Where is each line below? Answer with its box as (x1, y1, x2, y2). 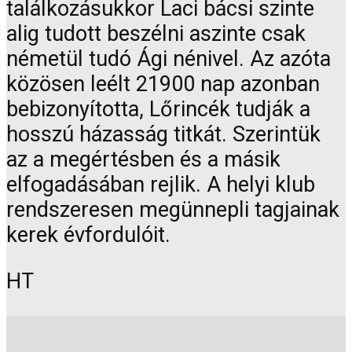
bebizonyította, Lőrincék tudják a (6, 97, 310, 123)
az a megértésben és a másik (6, 147, 280, 173)
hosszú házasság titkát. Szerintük (6, 122, 321, 148)
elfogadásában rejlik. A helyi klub (6, 172, 315, 198)
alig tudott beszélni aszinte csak (6, 21, 306, 47)
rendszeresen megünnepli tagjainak (6, 197, 339, 223)
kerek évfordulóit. (6, 222, 170, 248)
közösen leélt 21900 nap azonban (6, 71, 320, 97)
